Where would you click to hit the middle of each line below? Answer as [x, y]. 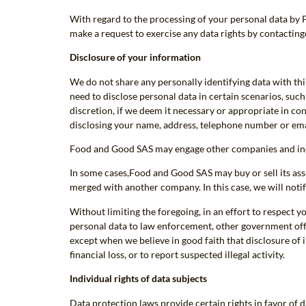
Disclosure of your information [135, 57]
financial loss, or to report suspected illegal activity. [177, 254]
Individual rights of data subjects [138, 279]
